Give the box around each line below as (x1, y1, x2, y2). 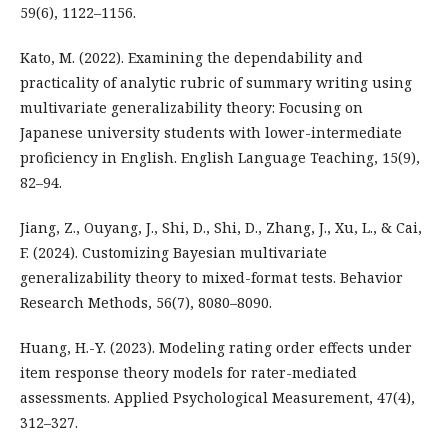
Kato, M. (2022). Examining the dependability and (20, 47, 363, 67)
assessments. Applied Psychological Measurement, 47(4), (20, 387, 415, 407)
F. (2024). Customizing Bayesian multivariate (20, 242, 327, 262)
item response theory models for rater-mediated (20, 362, 357, 382)
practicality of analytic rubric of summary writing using (20, 72, 412, 92)
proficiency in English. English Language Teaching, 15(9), (20, 147, 420, 167)
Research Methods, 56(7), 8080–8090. (20, 292, 272, 312)
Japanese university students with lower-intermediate (20, 122, 402, 142)
